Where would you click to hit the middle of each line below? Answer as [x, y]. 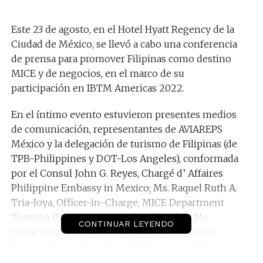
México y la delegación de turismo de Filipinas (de [124, 144]
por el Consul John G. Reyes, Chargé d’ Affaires [117, 173]
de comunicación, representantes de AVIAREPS [117, 129]
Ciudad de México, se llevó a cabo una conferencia [124, 44]
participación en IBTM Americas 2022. [97, 88]
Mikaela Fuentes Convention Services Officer [113, 232]
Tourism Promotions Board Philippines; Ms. [110, 217]
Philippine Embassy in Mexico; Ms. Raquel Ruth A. [124, 188]
